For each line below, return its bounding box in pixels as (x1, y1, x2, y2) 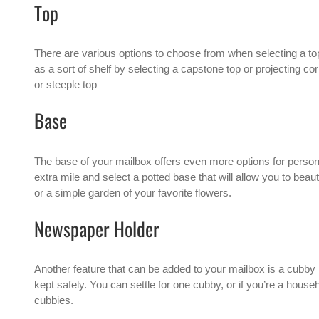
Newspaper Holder (33, 214, 159, 243)
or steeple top (33, 78, 97, 91)
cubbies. (33, 294, 73, 307)
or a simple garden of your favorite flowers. (33, 186, 231, 199)
